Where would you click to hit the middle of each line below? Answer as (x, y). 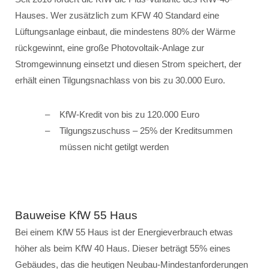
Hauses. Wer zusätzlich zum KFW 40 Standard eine (117, 15)
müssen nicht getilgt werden (114, 147)
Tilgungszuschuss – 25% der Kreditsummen (146, 131)
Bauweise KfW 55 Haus (76, 215)
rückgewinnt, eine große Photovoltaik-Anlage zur (110, 48)
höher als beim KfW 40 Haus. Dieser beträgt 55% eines (123, 248)
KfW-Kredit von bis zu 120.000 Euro (129, 114)
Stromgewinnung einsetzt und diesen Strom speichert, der (128, 64)
